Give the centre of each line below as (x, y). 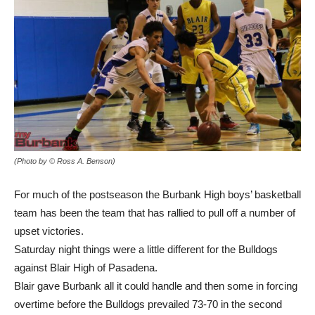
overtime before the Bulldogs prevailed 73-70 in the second (148, 290)
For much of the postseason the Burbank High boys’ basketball (157, 181)
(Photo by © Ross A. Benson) (65, 147)
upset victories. (49, 217)
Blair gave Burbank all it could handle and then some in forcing (156, 272)
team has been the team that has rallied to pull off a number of (155, 199)
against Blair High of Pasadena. (86, 254)
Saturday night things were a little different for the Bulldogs (146, 236)
